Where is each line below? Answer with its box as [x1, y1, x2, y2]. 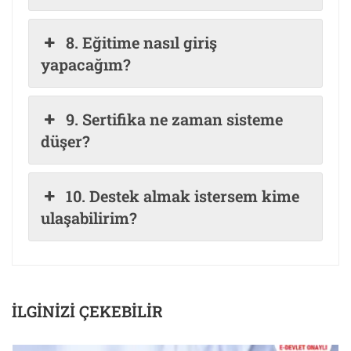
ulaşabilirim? [41, 208, 137, 229]
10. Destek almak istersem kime [66, 186, 300, 207]
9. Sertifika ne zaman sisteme [66, 109, 284, 130]
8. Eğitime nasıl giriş [66, 32, 218, 53]
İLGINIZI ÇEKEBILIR [12, 301, 163, 322]
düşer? [41, 131, 90, 152]
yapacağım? [41, 54, 131, 75]
